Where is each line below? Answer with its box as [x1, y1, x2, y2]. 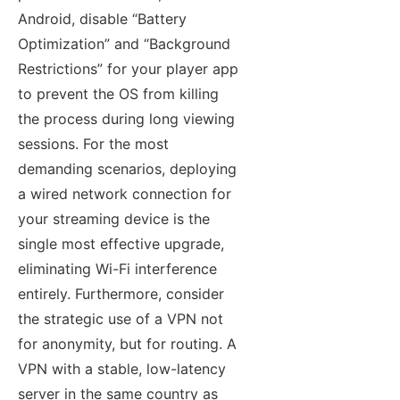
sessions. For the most [18, 135, 169, 154]
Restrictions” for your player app [18, 60, 238, 79]
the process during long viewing [18, 110, 235, 129]
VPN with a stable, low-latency [18, 360, 226, 379]
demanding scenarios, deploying [18, 160, 237, 179]
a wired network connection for [18, 185, 231, 204]
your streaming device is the [18, 210, 210, 229]
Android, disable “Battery [18, 10, 187, 29]
